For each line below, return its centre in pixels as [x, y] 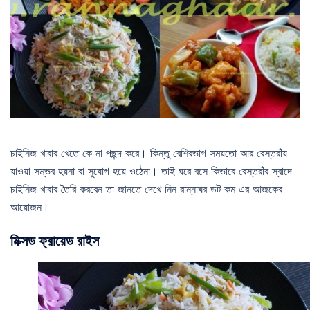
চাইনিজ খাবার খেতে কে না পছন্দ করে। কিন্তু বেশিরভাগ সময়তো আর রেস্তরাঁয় [149, 153]
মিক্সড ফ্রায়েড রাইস [55, 240]
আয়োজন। [30, 207]
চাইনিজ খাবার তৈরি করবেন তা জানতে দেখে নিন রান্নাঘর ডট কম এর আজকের [146, 189]
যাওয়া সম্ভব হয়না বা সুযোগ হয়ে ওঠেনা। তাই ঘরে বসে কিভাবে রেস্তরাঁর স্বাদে [151, 171]
